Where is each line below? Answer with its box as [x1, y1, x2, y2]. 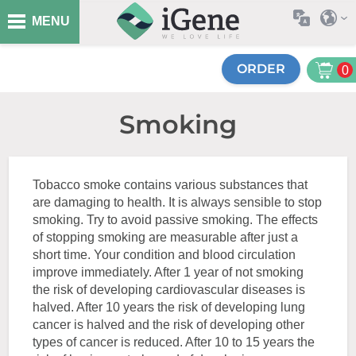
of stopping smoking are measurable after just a [33, 230, 299, 244]
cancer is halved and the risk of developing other [33, 318, 305, 331]
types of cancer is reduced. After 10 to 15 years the [33, 335, 315, 349]
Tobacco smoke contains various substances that [33, 178, 308, 192]
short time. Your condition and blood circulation [33, 248, 296, 261]
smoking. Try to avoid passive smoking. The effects [33, 213, 319, 226]
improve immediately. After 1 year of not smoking [33, 265, 304, 279]
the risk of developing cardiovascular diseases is [33, 283, 306, 296]
